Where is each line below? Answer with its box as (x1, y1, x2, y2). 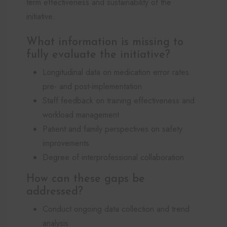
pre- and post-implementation (43, 80, 142, 92)
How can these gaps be (26, 173, 145, 184)
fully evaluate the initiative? (26, 49, 170, 60)
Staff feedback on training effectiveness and (43, 94, 195, 106)
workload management (43, 108, 119, 121)
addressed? (26, 186, 83, 197)
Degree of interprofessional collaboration (43, 151, 184, 163)
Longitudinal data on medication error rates (43, 66, 189, 78)
